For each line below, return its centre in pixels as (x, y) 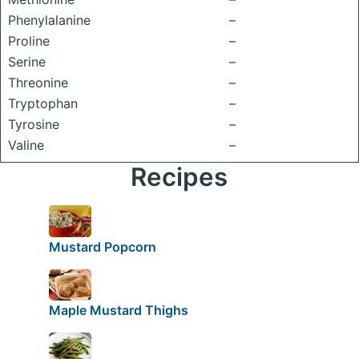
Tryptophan (43, 103)
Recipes (179, 177)
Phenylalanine (49, 20)
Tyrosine (34, 124)
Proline (29, 41)
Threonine (38, 83)
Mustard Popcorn (102, 246)
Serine (27, 62)
